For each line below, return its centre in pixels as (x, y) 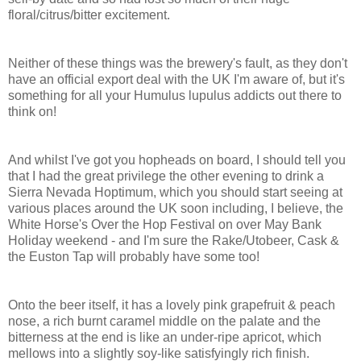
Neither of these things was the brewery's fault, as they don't (178, 64)
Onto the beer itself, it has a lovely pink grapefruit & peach (172, 305)
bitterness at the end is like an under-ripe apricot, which (165, 338)
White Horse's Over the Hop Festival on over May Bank (165, 225)
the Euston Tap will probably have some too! (134, 257)
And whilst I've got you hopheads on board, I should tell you (177, 160)
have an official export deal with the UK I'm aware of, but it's (176, 80)
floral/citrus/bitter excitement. (89, 15)
